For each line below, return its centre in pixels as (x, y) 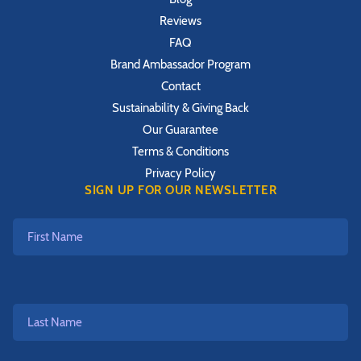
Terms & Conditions (180, 151)
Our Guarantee (180, 129)
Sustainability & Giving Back (180, 108)
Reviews (180, 21)
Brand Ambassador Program (180, 64)
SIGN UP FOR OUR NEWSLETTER (180, 190)
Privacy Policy (180, 173)
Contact (180, 86)
